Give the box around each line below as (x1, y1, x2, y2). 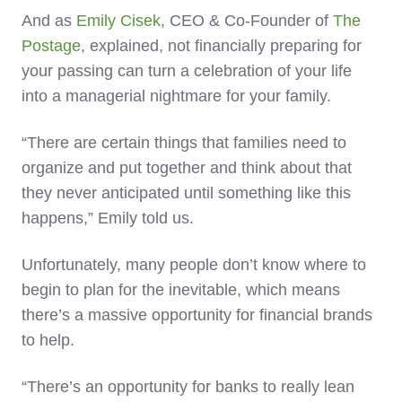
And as (22, 12, 76, 31)
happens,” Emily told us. (22, 209, 194, 228)
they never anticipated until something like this (22, 184, 351, 203)
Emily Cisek (76, 12, 161, 31)
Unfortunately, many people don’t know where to (22, 256, 366, 275)
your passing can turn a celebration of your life (22, 62, 352, 81)
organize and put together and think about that (22, 159, 352, 178)
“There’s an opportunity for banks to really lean (22, 378, 354, 397)
